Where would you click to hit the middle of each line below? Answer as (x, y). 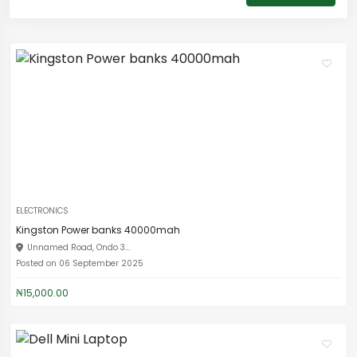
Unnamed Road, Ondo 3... (78, 247)
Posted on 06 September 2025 (80, 263)
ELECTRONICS (42, 211)
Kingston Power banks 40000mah (98, 230)
